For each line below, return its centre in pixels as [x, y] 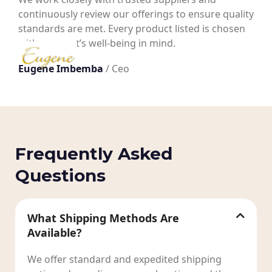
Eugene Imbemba [61, 68]
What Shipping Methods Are [103, 218]
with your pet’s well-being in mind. [97, 43]
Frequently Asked [94, 153]
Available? [55, 232]
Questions [60, 175]
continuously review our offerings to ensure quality [136, 14]
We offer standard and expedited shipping [124, 259]
